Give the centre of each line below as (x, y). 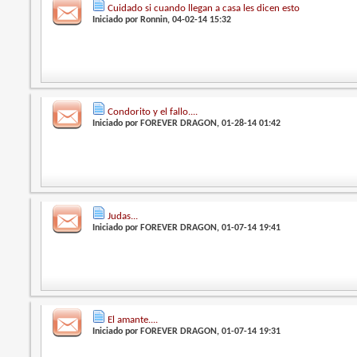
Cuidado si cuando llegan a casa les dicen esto (204, 8)
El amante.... (133, 320)
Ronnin (154, 20)
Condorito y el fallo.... (153, 112)
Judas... (123, 216)
